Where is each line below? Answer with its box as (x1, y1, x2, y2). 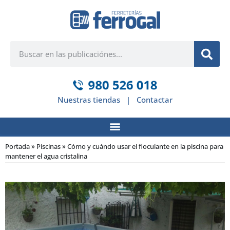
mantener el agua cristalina (5, 151, 87, 161)
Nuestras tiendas (57, 94, 120, 105)
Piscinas (36, 142, 61, 151)
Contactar (137, 94, 172, 105)
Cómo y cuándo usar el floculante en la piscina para (67, 142, 223, 151)
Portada (5, 142, 30, 151)
